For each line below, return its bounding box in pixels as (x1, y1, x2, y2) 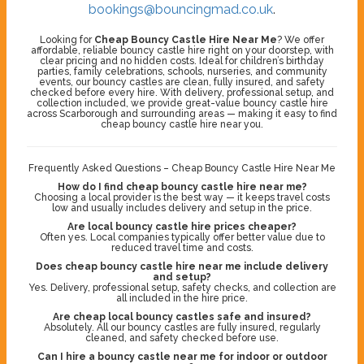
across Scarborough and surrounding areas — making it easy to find (27, 107, 337, 119)
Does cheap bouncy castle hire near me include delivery (36, 260, 328, 272)
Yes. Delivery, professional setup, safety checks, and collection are (28, 281, 336, 293)
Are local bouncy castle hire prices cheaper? (67, 220, 297, 232)
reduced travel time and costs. (110, 241, 253, 253)
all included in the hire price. (116, 292, 248, 304)
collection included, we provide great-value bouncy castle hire (36, 97, 328, 109)
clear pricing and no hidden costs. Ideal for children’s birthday (40, 54, 324, 67)
